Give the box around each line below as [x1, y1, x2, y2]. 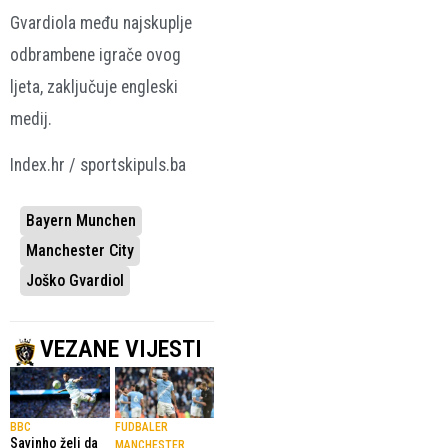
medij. [10, 108, 52, 129]
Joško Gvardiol [26, 270, 124, 290]
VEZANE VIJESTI [40, 334, 202, 363]
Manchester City [26, 240, 134, 260]
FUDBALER [114, 420, 168, 435]
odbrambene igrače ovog [10, 44, 181, 65]
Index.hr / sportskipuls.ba [10, 155, 186, 176]
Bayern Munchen [26, 210, 136, 230]
